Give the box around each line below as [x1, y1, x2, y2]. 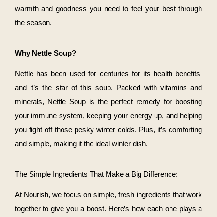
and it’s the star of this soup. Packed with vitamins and [15, 84, 202, 92]
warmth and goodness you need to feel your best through [15, 5, 202, 13]
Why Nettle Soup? [15, 49, 76, 58]
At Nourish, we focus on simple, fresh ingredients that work [15, 191, 202, 199]
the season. [15, 19, 52, 27]
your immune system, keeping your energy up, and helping [15, 112, 202, 120]
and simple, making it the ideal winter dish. [15, 140, 148, 148]
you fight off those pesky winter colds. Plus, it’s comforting [15, 126, 202, 134]
